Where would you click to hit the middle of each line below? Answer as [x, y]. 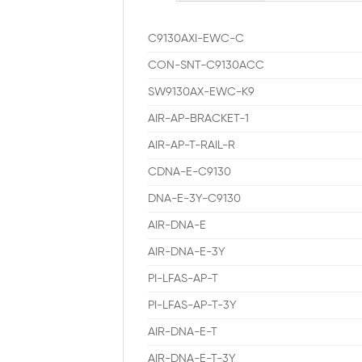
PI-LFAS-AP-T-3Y [192, 305]
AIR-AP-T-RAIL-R [192, 145]
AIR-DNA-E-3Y [187, 252]
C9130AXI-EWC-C [196, 38]
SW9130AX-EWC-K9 [201, 92]
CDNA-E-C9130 [189, 172]
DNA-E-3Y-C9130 [194, 198]
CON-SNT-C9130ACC [206, 65]
